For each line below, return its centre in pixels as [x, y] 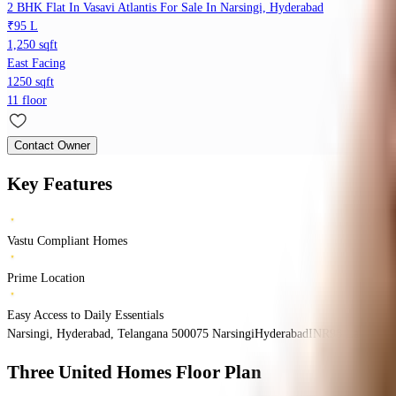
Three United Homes [89, 372]
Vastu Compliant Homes [67, 241]
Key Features [60, 183]
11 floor [27, 101]
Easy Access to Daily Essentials [85, 316]
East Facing [36, 64]
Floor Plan [219, 372]
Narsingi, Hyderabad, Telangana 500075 [110, 334]
